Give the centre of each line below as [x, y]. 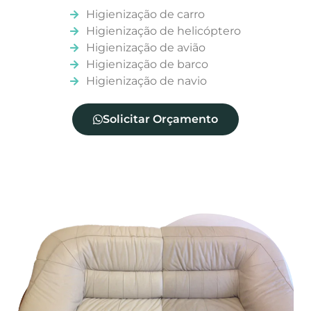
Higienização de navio [146, 81]
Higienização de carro [145, 15]
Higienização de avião [145, 48]
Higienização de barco [147, 65]
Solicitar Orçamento [160, 119]
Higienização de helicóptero [163, 31]
